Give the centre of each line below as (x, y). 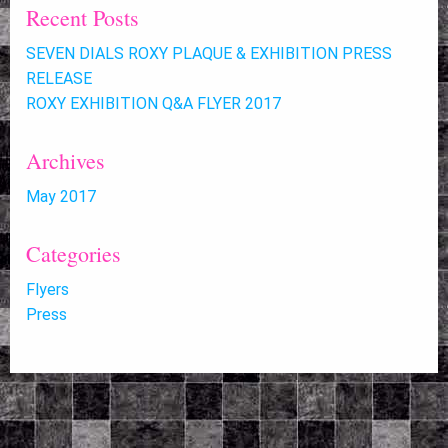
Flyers (47, 290)
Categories (73, 254)
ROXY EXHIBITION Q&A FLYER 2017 (153, 104)
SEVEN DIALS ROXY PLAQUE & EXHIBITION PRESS (209, 54)
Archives (65, 161)
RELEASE (59, 79)
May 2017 (61, 197)
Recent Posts (82, 18)
